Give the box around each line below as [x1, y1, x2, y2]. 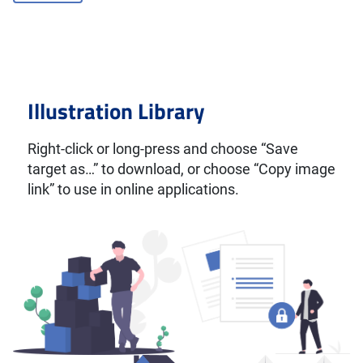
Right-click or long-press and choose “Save [27, 140, 298, 159]
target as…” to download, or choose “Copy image [27, 160, 335, 179]
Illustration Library [27, 93, 205, 127]
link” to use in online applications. [27, 181, 239, 199]
